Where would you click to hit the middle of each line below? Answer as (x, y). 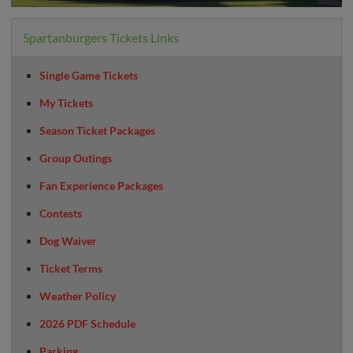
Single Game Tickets (89, 76)
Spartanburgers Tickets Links (101, 38)
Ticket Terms (71, 269)
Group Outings (76, 158)
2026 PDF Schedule (87, 324)
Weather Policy (78, 296)
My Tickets (66, 103)
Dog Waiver (68, 241)
